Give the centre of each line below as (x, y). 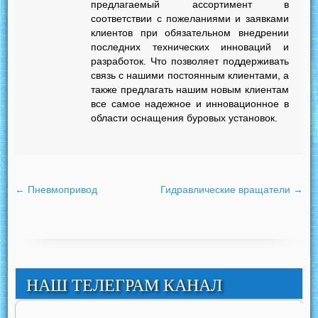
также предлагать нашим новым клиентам (190, 90)
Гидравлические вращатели (226, 190)
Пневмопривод (61, 190)
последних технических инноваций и (190, 47)
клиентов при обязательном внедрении (190, 33)
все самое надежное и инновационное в (190, 104)
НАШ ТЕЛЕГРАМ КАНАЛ (125, 286)
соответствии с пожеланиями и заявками (190, 19)
